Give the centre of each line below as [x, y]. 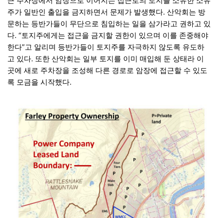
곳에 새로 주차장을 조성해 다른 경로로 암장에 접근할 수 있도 [107, 71]
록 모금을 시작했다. [39, 82]
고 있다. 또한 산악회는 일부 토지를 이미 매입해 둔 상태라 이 [106, 59]
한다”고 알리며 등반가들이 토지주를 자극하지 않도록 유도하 [106, 47]
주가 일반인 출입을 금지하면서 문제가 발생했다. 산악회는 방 [106, 12]
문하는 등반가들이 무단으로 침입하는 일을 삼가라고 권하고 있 [109, 24]
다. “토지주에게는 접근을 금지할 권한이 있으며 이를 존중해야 [108, 36]
